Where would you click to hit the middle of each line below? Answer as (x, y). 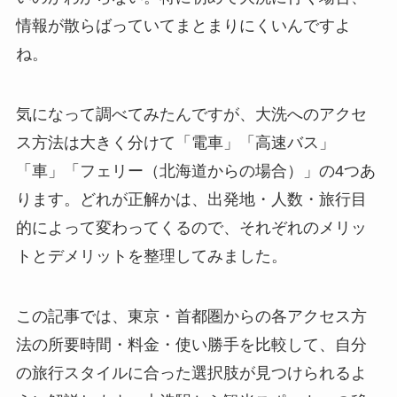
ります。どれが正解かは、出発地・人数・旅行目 (191, 200)
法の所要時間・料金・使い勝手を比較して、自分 (191, 345)
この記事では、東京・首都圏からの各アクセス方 (191, 317)
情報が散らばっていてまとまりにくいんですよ (183, 26)
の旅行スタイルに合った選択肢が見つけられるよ (191, 374)
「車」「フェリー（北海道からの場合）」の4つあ (195, 171)
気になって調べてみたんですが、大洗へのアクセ (191, 115)
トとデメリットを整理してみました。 (151, 257)
